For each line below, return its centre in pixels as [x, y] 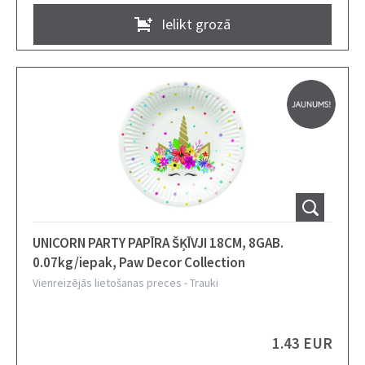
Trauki [204, 283]
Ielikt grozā [196, 24]
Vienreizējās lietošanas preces [107, 283]
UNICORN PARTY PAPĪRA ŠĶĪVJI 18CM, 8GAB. [158, 243]
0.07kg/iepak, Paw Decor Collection [139, 262]
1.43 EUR [302, 343]
